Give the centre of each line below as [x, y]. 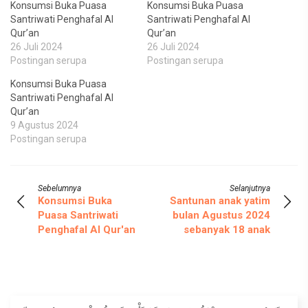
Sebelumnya [59, 188]
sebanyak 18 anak [227, 230]
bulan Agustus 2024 [221, 215]
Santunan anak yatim [220, 201]
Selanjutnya [250, 188]
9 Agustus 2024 [44, 125]
